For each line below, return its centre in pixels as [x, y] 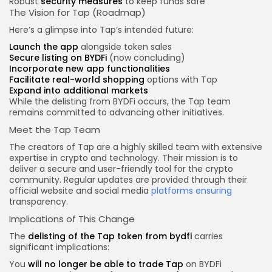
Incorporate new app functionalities [90, 69]
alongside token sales [125, 47]
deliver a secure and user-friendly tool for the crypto [121, 169]
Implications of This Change [72, 219]
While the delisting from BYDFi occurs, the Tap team [120, 102]
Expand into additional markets [79, 91]
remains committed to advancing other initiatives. [117, 113]
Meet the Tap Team [55, 130]
